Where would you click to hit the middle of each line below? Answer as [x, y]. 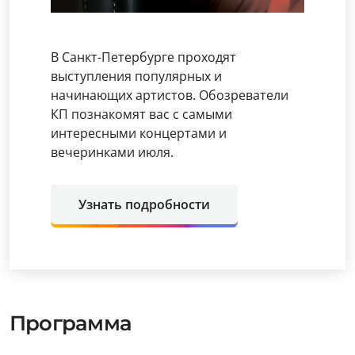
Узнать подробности [144, 204]
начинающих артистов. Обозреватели [170, 95]
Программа [71, 323]
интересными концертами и [139, 133]
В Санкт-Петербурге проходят [143, 57]
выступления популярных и [136, 76]
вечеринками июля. [112, 152]
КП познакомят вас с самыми [141, 114]
